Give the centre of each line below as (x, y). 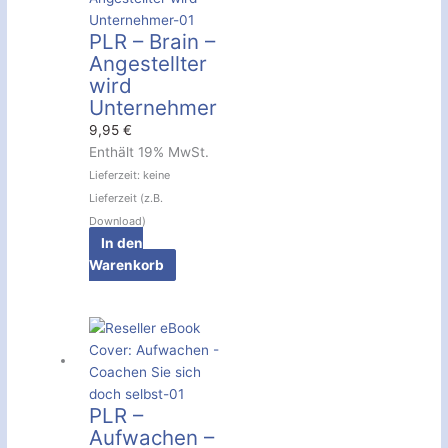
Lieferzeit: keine (130, 175)
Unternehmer (153, 108)
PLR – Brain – (152, 42)
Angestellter (148, 64)
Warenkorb (127, 265)
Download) (118, 221)
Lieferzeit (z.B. (126, 198)
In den (121, 243)
